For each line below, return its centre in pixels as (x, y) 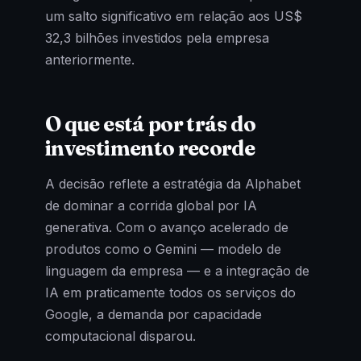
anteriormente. (90, 60)
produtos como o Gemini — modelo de (163, 249)
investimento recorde (150, 149)
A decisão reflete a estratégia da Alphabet (173, 183)
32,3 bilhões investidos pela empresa (157, 38)
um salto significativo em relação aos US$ (174, 16)
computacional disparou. (120, 336)
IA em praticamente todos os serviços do (170, 292)
